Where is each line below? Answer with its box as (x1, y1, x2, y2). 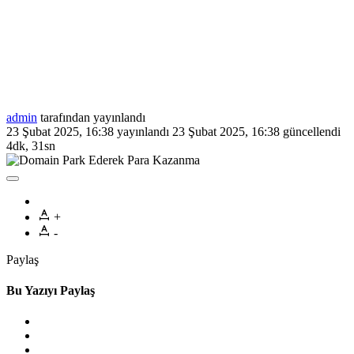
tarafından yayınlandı (37, 110, 145, 124)
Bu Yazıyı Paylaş (6, 283, 95, 297)
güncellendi (280, 124, 341, 138)
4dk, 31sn (6, 138, 55, 153)
